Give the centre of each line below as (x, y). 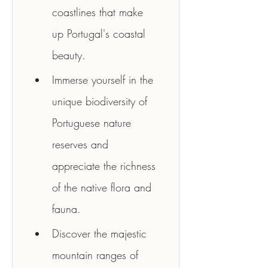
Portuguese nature (93, 123)
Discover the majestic (101, 233)
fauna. (66, 209)
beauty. (69, 55)
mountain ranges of (97, 255)
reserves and (82, 144)
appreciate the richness (106, 166)
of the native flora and (103, 187)
